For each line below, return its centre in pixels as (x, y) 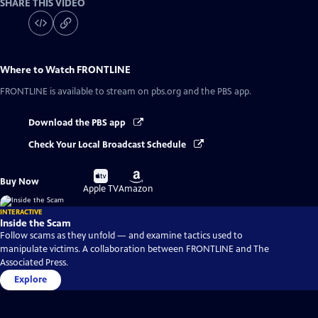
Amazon (136, 188)
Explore (31, 279)
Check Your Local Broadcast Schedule (108, 144)
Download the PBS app (78, 123)
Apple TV (101, 188)
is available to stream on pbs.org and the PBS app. (149, 92)
